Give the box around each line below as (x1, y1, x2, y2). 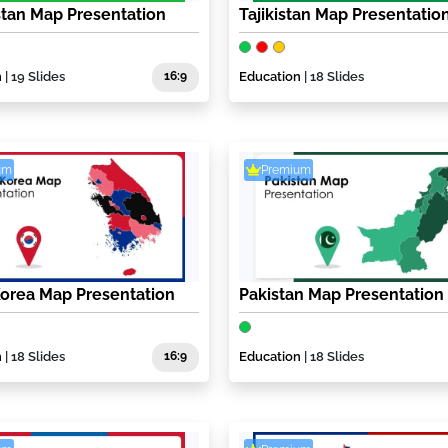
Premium (260, 162, 311, 177)
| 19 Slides (2, 69, 66, 85)
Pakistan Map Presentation (238, 285, 444, 305)
